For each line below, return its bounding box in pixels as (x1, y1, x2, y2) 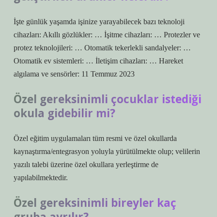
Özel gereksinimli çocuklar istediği (14, 92, 201, 107)
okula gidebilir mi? (14, 106, 115, 121)
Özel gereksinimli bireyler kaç (14, 195, 176, 210)
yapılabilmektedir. (14, 173, 68, 182)
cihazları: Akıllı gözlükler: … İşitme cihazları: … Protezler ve (14, 31, 200, 39)
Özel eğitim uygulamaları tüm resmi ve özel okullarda (14, 134, 177, 142)
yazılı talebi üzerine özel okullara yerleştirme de (14, 160, 158, 169)
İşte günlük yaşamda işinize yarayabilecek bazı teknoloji (14, 17, 185, 26)
